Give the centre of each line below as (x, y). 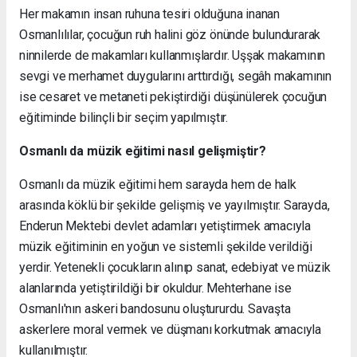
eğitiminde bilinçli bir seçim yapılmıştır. (124, 117)
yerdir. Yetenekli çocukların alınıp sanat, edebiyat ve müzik (175, 267)
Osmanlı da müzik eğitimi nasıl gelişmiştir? (143, 151)
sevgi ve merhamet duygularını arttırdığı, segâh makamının (176, 76)
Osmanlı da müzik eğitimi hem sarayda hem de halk (158, 184)
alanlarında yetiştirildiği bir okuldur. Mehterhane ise (155, 288)
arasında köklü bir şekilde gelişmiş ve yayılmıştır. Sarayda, (175, 205)
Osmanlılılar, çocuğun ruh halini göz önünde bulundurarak (170, 34)
